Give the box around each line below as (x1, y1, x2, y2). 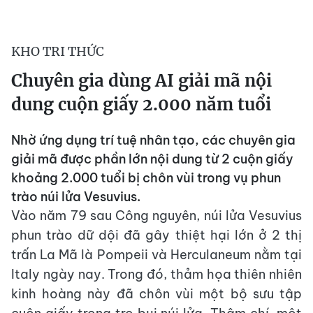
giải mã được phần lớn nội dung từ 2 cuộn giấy (11, 150, 293, 167)
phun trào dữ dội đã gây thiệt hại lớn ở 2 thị (11, 226, 302, 243)
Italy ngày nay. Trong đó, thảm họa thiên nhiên (11, 265, 302, 282)
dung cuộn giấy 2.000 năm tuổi (11, 93, 271, 115)
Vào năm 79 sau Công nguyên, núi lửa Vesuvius (11, 207, 302, 224)
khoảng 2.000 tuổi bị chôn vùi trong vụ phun (11, 169, 281, 186)
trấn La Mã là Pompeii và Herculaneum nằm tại (11, 246, 302, 263)
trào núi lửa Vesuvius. (11, 188, 140, 205)
